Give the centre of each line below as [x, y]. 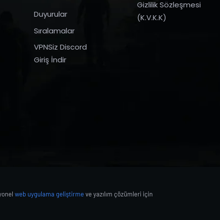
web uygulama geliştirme [49, 194]
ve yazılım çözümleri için [118, 194]
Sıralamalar [54, 31]
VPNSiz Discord [60, 47]
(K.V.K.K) [152, 17]
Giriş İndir [50, 60]
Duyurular [51, 14]
